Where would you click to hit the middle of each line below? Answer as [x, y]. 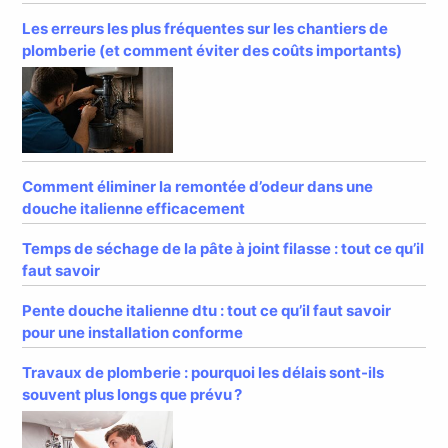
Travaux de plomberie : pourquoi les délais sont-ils [203, 373]
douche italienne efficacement [134, 209]
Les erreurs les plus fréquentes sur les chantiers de [205, 29]
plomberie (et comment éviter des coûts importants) [212, 51]
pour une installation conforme [133, 333]
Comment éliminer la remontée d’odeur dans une [198, 187]
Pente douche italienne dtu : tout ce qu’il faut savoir [207, 311]
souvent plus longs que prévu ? [132, 395]
